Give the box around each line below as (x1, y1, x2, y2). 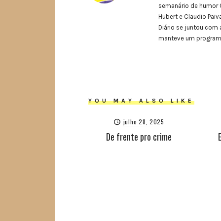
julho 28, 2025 (123, 117, 164, 126)
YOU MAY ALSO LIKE (88, 97, 195, 104)
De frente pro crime (106, 130, 172, 143)
